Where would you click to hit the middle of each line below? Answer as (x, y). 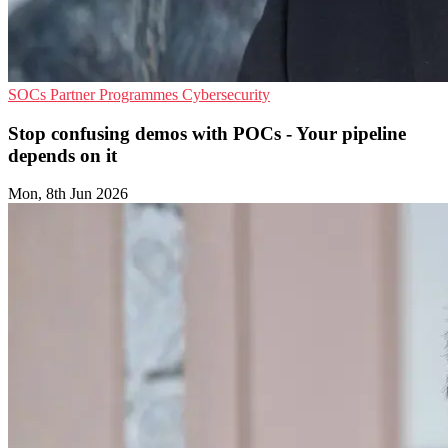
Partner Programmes (116, 94)
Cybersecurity (226, 94)
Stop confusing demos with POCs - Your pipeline (207, 133)
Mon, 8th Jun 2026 (68, 194)
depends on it (62, 155)
